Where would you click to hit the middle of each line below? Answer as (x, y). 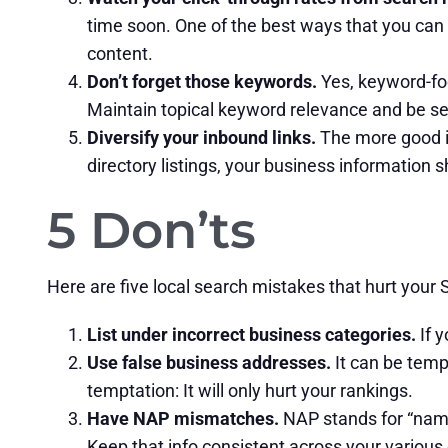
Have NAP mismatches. (184, 418)
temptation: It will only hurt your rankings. (249, 390)
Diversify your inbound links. (201, 137)
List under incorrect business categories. (251, 334)
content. (119, 53)
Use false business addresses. (208, 362)
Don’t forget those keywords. (203, 81)
